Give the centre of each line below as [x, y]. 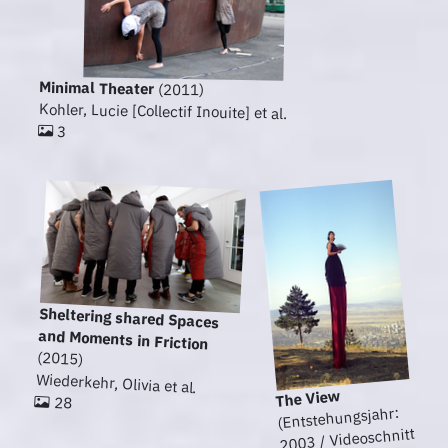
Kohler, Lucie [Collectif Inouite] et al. [162, 111]
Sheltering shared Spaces [129, 318]
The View [308, 398]
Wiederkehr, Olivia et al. [116, 383]
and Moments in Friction [123, 339]
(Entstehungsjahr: [338, 418]
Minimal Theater [97, 88]
